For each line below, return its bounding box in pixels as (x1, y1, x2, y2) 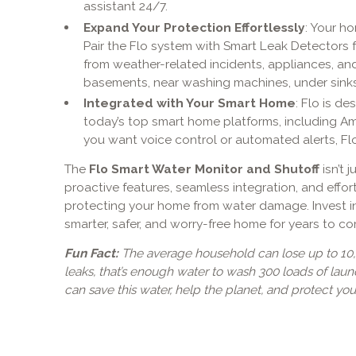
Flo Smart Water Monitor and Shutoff (88, 161, 323, 176)
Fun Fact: (64, 245, 118, 261)
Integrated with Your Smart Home (83, 95, 296, 111)
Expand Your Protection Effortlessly (83, 19, 305, 35)
